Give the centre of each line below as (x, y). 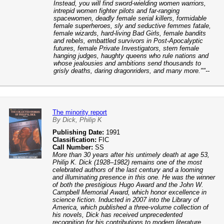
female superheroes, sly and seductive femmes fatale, (132, 26)
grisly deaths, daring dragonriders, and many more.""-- (131, 71)
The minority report (80, 112)
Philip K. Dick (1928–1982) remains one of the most (127, 162)
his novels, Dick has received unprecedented (117, 215)
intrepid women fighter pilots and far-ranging (116, 11)
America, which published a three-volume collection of (130, 207)
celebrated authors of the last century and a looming (128, 170)
